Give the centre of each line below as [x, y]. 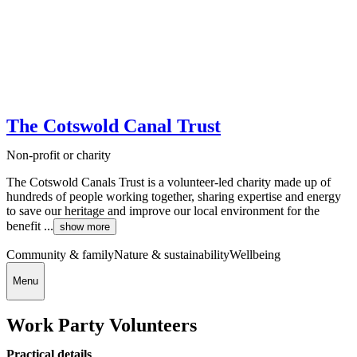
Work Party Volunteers [102, 326]
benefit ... [30, 226]
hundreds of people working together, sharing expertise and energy [174, 196]
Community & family [60, 254]
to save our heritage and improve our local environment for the [163, 210]
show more [85, 226]
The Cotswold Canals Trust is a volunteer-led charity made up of [169, 182]
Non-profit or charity [59, 155]
